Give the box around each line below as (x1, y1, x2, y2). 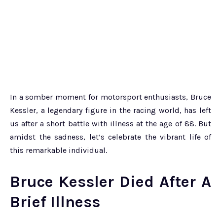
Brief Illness (10, 193, 100, 212)
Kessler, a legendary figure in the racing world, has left (10, 106, 211, 115)
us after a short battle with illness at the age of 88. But (10, 119, 211, 129)
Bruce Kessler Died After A (10, 173, 211, 191)
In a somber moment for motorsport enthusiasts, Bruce (10, 92, 211, 102)
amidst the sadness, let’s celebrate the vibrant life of (10, 132, 211, 142)
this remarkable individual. (10, 146, 107, 155)
